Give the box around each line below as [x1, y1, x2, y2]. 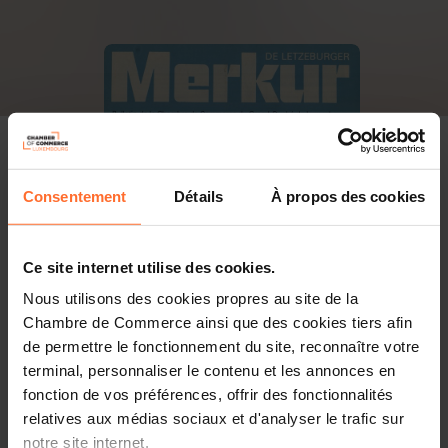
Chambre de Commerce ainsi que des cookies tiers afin [23, 313, 412, 331]
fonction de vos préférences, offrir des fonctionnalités [23, 385, 394, 403]
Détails [174, 187, 223, 205]
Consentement [23, 187, 127, 205]
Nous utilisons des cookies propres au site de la [23, 289, 358, 307]
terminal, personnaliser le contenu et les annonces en [23, 361, 396, 379]
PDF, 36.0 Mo [204, 425, 284, 437]
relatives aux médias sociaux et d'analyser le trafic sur [23, 409, 404, 427]
